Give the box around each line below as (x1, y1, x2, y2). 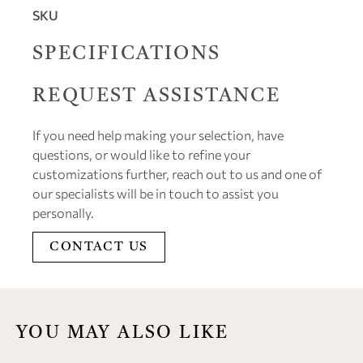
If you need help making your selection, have (32, 127, 284, 143)
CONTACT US (49, 241, 148, 254)
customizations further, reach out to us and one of (32, 166, 322, 182)
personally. (32, 205, 94, 221)
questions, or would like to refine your (32, 147, 250, 163)
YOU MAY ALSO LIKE (16, 324, 229, 343)
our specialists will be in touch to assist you (32, 186, 279, 202)
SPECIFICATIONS (32, 45, 221, 65)
